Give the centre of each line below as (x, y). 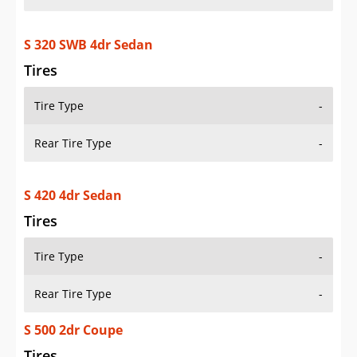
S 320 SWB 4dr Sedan (88, 45)
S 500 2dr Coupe (73, 330)
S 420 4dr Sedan (73, 196)
